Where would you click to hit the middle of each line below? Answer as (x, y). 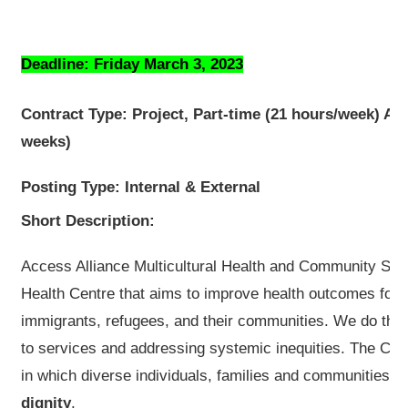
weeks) (46, 142)
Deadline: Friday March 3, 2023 (132, 65)
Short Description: (90, 221)
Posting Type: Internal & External (141, 188)
